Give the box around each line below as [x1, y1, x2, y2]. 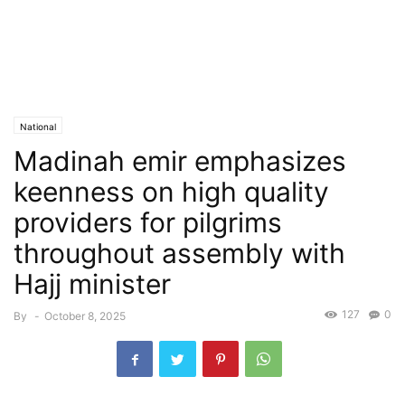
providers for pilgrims [14, 206, 282, 239]
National [20, 121, 56, 132]
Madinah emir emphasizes [14, 145, 346, 177]
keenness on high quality [14, 175, 329, 208]
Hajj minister [14, 268, 171, 300]
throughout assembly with [14, 237, 345, 269]
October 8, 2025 [44, 309, 126, 323]
